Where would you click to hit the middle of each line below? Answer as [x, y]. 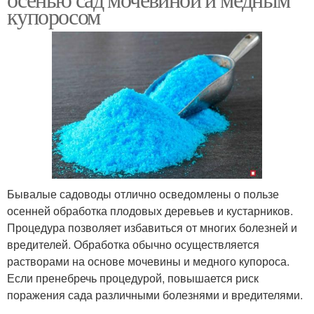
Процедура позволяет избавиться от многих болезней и [152, 228]
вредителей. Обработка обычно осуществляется [133, 245]
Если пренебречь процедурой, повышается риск [133, 278]
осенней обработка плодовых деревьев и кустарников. [150, 211]
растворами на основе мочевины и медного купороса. [148, 261]
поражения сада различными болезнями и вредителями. [155, 295]
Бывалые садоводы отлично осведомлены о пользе [143, 194]
